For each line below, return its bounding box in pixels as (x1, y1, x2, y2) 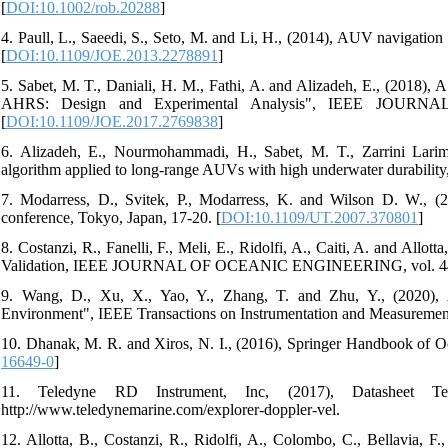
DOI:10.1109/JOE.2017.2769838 (6, 112, 218, 130)
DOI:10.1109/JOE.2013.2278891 (6, 46, 218, 64)
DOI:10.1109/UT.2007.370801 (221, 208, 418, 226)
